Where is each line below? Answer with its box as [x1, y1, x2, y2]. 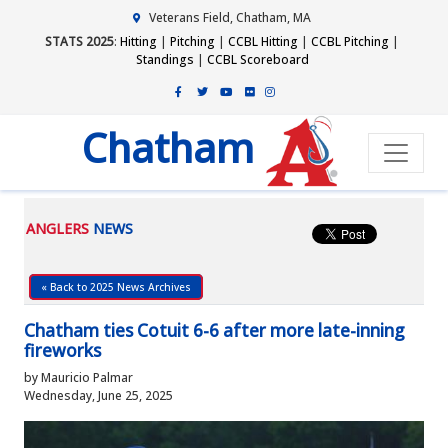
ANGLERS [26, 219, 89, 238]
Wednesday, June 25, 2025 [24, 387, 173, 404]
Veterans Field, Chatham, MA [149, 9, 311, 26]
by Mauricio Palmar [24, 369, 133, 386]
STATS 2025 [45, 33, 114, 50]
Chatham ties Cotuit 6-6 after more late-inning [24, 319, 405, 342]
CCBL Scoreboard [206, 51, 309, 68]
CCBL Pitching [311, 33, 389, 50]
